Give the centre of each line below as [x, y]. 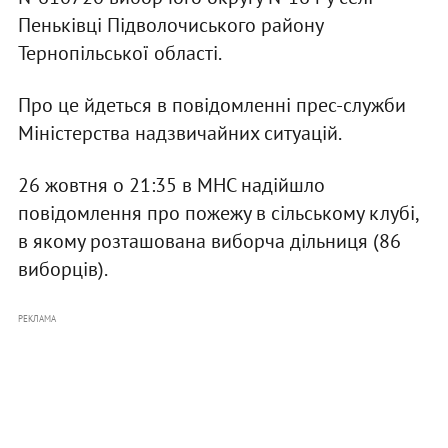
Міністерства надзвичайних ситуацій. [179, 133]
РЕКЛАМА [36, 319]
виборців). [62, 269]
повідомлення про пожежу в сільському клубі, [217, 213]
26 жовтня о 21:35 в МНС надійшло [171, 185]
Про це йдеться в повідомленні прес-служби [211, 105]
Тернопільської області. [119, 53]
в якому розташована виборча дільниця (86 [209, 241]
